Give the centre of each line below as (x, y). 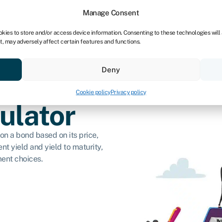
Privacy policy (128, 92)
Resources (66, 56)
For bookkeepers (57, 13)
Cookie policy (93, 92)
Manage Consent (111, 13)
